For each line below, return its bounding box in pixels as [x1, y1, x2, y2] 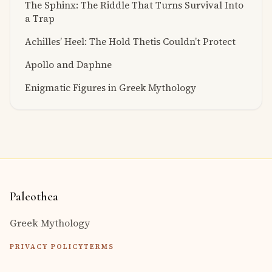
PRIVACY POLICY [10, 241, 84, 251]
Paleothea [10, 189, 58, 204]
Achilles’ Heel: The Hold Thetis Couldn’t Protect [25, 35, 236, 48]
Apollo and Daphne [25, 58, 112, 71]
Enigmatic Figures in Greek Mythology [25, 81, 196, 94]
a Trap [25, 12, 55, 25]
